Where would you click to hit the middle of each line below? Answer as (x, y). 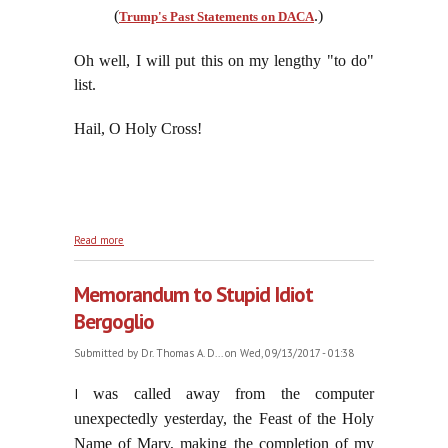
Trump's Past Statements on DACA (216, 17)
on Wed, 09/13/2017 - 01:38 (288, 353)
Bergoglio (114, 322)
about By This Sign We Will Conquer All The (230, 237)
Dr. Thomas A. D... (181, 353)
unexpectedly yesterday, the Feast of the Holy (224, 419)
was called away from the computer (226, 394)
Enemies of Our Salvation (184, 253)
